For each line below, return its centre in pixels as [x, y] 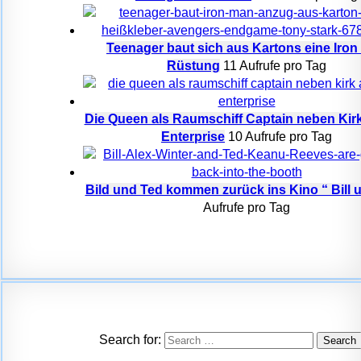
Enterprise [193, 137]
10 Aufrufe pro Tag [280, 137]
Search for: [130, 340]
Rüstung [193, 66]
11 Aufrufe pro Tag [275, 66]
